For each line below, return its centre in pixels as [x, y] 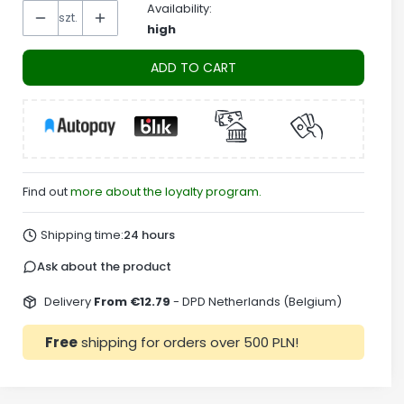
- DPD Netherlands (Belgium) [257, 301]
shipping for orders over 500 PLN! [188, 342]
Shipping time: [82, 234]
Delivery [69, 301]
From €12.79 [133, 301]
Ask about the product [104, 266]
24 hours [149, 234]
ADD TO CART [193, 68]
